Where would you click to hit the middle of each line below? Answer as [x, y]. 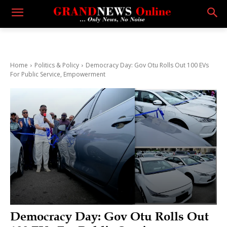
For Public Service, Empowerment [58, 74]
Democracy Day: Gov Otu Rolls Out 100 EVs [147, 65]
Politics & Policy [57, 65]
